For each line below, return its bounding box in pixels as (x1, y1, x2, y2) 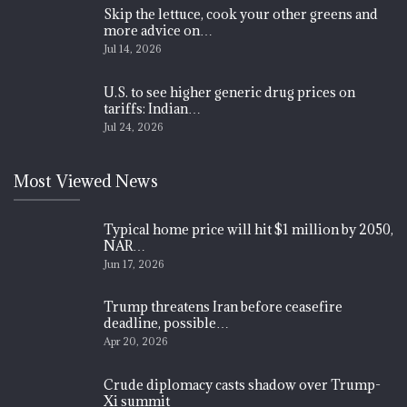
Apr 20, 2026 (104, 334, 167, 349)
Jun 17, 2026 (104, 256, 164, 271)
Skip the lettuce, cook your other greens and (104, 5, 378, 24)
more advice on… (104, 22, 213, 40)
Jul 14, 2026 (104, 42, 161, 56)
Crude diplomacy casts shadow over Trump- (104, 375, 381, 393)
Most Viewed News (14, 170, 158, 192)
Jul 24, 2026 (104, 119, 163, 134)
